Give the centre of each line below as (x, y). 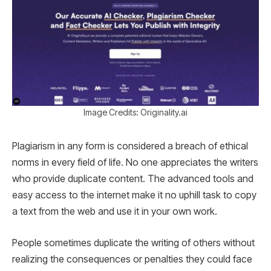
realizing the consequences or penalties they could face (132, 259)
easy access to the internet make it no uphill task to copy (134, 195)
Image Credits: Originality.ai (135, 113)
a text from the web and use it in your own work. (115, 212)
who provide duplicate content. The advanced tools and (133, 179)
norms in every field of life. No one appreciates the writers (135, 163)
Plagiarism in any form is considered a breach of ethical (130, 146)
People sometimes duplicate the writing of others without (133, 243)
